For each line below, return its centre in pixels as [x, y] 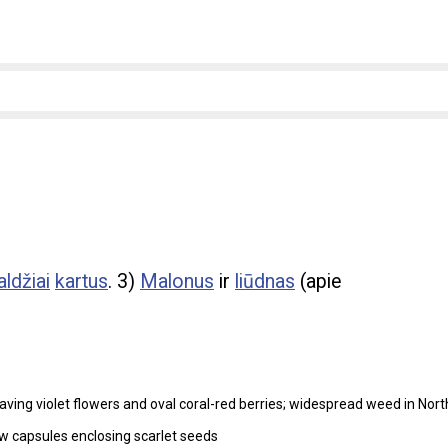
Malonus [177, 282]
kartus [81, 282]
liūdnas [265, 282]
